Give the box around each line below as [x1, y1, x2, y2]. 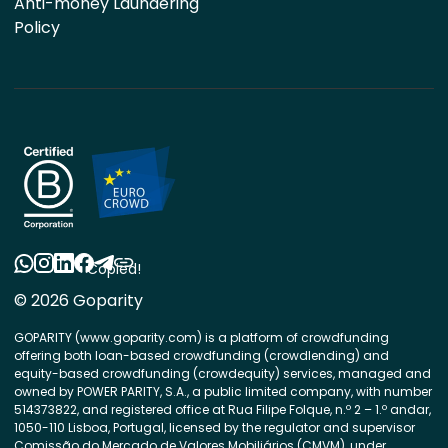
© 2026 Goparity [14, 289, 143, 312]
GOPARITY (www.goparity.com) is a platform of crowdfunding [14, 329, 389, 346]
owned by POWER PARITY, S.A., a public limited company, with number [14, 383, 432, 400]
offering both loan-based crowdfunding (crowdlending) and [14, 347, 389, 364]
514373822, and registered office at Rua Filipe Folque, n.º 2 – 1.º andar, [14, 401, 431, 418]
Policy [14, 16, 60, 39]
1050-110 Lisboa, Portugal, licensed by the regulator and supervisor [14, 419, 415, 436]
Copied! [87, 259, 141, 279]
